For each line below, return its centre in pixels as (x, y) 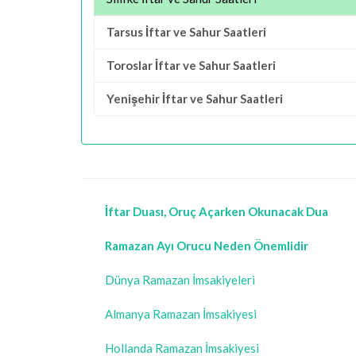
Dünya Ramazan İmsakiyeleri (180, 280)
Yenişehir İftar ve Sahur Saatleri (195, 99)
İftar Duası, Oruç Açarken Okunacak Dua (217, 211)
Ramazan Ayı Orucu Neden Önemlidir (207, 246)
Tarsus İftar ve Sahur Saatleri (186, 32)
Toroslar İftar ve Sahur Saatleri (191, 65)
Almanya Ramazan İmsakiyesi (181, 314)
